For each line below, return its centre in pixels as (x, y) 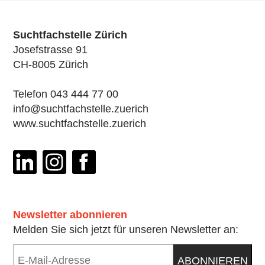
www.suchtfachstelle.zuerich (80, 124)
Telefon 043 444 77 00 (66, 94)
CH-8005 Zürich (51, 65)
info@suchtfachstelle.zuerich (81, 109)
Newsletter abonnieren (70, 215)
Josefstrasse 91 (50, 50)
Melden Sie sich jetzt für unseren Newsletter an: (126, 230)
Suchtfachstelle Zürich (70, 35)
